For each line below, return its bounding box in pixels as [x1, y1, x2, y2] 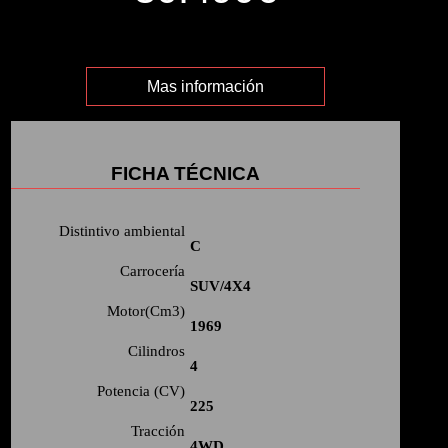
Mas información [146, 77, 264, 95]
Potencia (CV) [97, 382, 186, 399]
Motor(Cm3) [107, 302, 186, 319]
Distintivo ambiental [59, 222, 186, 239]
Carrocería [120, 262, 186, 279]
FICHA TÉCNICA [110, 162, 260, 184]
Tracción [131, 422, 186, 439]
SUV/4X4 [190, 277, 252, 294]
